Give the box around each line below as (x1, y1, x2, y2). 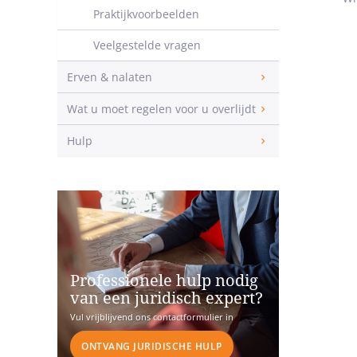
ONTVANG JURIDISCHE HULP (81, 339, 222, 354)
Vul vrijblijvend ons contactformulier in (70, 311, 233, 324)
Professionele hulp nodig (70, 271, 258, 291)
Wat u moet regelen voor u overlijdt (67, 101, 256, 116)
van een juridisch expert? (70, 288, 263, 308)
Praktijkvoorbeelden (93, 6, 199, 22)
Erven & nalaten (67, 69, 152, 84)
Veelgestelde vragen (93, 37, 201, 53)
